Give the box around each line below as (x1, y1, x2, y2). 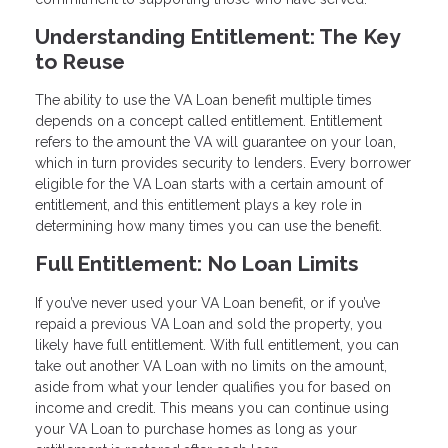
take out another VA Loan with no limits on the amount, (35, 358, 387, 375)
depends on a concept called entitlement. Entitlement (35, 113, 382, 130)
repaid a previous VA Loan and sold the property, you (35, 316, 382, 333)
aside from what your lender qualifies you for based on (35, 379, 391, 396)
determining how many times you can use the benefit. (35, 218, 382, 235)
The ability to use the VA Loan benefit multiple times (35, 92, 372, 109)
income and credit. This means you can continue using (35, 400, 389, 417)
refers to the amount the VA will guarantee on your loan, (35, 134, 396, 151)
